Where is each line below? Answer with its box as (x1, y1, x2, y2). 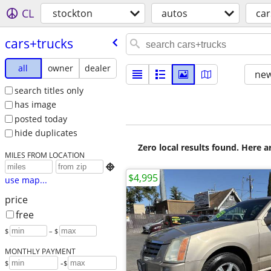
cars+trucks (4, 34, 73, 52)
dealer (85, 62, 111, 74)
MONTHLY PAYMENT (4, 246, 76, 256)
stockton (53, 7, 93, 20)
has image (14, 99, 56, 111)
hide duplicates (14, 127, 77, 139)
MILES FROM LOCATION (4, 150, 85, 160)
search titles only (14, 84, 83, 96)
